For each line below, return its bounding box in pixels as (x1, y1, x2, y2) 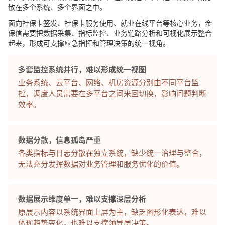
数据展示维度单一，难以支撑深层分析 (18, 194, 146, 204)
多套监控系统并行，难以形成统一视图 (18, 65, 146, 74)
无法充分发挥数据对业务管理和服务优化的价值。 (18, 159, 184, 169)
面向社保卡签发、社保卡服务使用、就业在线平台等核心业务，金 (8, 19, 212, 27)
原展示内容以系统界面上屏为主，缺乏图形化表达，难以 (18, 207, 206, 217)
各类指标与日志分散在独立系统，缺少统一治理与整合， (18, 148, 206, 158)
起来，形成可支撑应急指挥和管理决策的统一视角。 (8, 39, 170, 47)
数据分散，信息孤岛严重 (18, 135, 101, 145)
